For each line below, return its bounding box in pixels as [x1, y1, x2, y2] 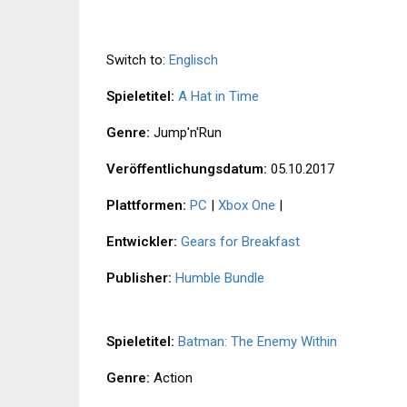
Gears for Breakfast [181, 233, 300, 251]
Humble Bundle [175, 270, 264, 287]
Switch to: [106, 52, 169, 69]
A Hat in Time [178, 88, 259, 105]
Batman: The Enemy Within [178, 333, 337, 351]
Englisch [169, 52, 218, 69]
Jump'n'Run [150, 124, 222, 142]
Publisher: [106, 270, 172, 287]
